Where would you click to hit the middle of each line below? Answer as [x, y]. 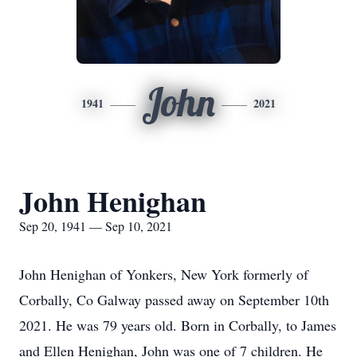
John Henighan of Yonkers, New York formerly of [164, 274]
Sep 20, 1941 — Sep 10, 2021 [96, 226]
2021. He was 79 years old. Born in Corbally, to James [178, 325]
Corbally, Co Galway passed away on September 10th [174, 300]
